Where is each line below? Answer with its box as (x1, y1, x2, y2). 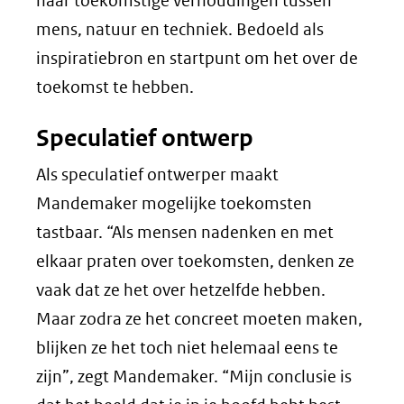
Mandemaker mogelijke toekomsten (36, 193, 312, 214)
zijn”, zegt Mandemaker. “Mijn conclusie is (36, 366, 352, 387)
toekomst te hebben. (36, 77, 194, 97)
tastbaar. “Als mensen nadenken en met (36, 222, 334, 243)
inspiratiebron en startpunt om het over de (36, 48, 358, 69)
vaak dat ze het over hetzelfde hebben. (36, 280, 326, 300)
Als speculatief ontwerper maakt (36, 164, 279, 185)
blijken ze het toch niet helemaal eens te (36, 337, 338, 358)
